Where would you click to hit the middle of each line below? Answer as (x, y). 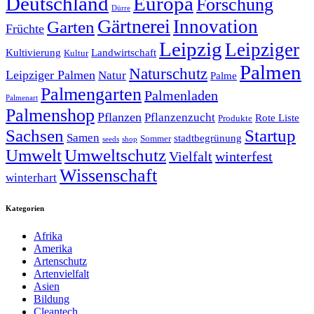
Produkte (235, 118)
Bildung (52, 299)
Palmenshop (50, 115)
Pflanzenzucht (180, 117)
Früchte (25, 28)
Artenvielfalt (61, 273)
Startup (270, 135)
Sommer (156, 138)
